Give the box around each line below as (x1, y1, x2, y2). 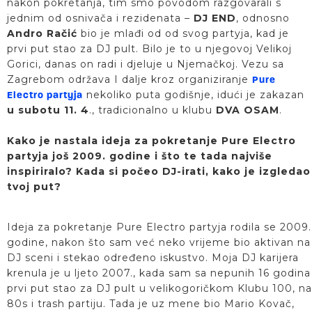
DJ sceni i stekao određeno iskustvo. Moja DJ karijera (7, 251, 299, 265)
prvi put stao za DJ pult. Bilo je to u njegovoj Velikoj (7, 42, 292, 55)
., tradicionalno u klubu (89, 104, 216, 116)
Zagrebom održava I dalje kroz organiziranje (7, 73, 252, 86)
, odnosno (236, 12, 290, 24)
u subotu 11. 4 (7, 104, 89, 116)
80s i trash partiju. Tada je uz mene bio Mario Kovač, (7, 297, 295, 311)
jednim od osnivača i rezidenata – (7, 12, 194, 24)
